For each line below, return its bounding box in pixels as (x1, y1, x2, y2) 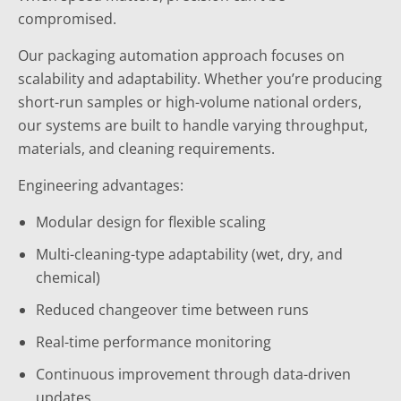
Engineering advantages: (18, 175, 183, 195)
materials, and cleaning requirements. (18, 139, 275, 158)
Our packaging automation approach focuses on (18, 46, 345, 65)
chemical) (36, 268, 100, 287)
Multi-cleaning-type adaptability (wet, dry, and (36, 244, 343, 264)
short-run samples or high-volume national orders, (18, 92, 362, 112)
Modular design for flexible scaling (36, 212, 266, 232)
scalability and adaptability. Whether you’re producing (18, 69, 382, 89)
